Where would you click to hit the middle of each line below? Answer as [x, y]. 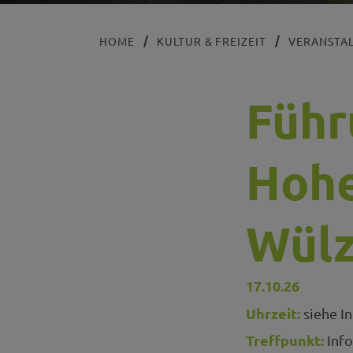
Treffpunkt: [285, 340]
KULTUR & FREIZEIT [212, 41]
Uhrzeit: [273, 313]
